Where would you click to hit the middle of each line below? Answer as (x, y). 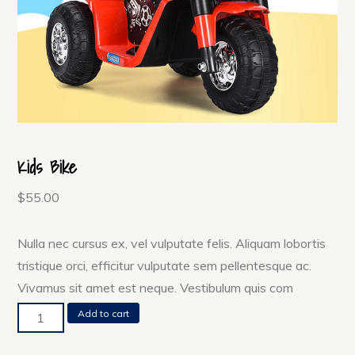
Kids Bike (48, 167)
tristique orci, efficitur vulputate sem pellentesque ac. (165, 266)
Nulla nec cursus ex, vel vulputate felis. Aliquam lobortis (172, 244)
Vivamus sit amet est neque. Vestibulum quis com (156, 288)
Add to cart (103, 314)
